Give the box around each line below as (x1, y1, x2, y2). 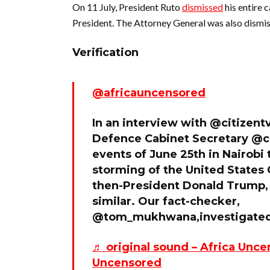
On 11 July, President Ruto (72, 1, 182, 13)
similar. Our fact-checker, (92, 195, 240, 208)
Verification (72, 46, 139, 59)
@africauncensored (92, 86, 206, 99)
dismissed (182, 1, 223, 13)
